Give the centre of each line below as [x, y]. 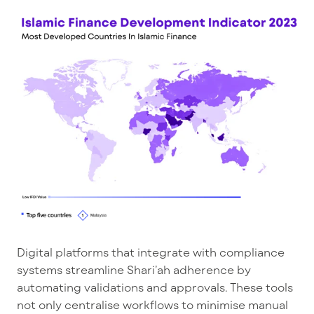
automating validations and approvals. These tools [155, 287]
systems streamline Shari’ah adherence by [134, 269]
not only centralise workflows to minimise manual [152, 304]
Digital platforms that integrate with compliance [151, 252]
